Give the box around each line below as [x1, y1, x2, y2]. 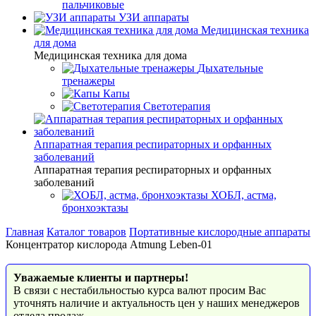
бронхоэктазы [62, 202, 128, 214]
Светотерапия [143, 100, 210, 112]
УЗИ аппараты [119, 11, 189, 23]
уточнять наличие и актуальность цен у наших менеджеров [13, 297, 300, 309]
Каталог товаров [47, 226, 126, 238]
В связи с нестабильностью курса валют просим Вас [13, 284, 266, 296]
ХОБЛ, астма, [211, 189, 276, 201]
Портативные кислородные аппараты [129, 226, 310, 238]
